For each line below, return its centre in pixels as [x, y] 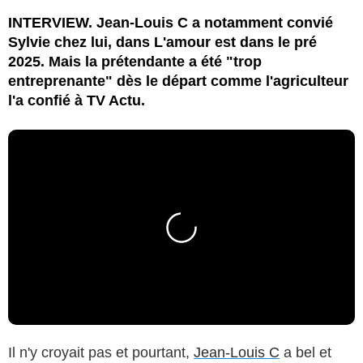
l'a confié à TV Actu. [77, 100]
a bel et [305, 352]
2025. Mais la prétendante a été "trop [135, 61]
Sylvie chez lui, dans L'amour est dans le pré [162, 42]
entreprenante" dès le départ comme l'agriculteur [178, 81]
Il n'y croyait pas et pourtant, [101, 352]
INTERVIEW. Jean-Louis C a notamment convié [171, 22]
